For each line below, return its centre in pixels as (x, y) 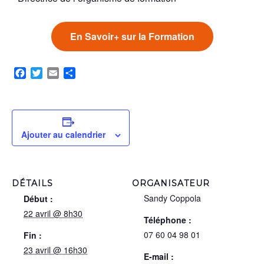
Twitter (56, 73)
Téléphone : (168, 220)
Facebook (47, 73)
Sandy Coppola (172, 198)
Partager (93, 73)
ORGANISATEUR (171, 184)
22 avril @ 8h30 (53, 214)
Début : (38, 199)
